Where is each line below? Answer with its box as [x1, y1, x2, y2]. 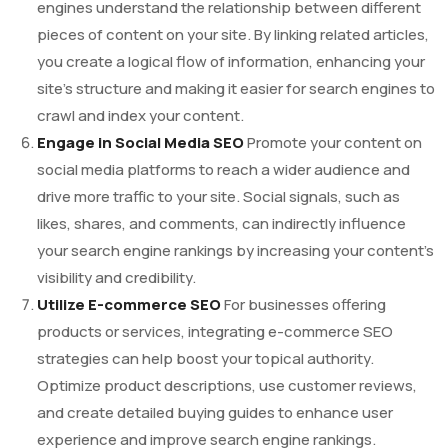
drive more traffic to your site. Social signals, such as [37, 186, 400, 208]
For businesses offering [221, 294, 386, 316]
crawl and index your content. [37, 105, 244, 127]
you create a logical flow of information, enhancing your [37, 51, 425, 73]
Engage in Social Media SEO [37, 132, 244, 154]
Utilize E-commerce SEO [37, 294, 221, 316]
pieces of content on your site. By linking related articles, [37, 24, 429, 46]
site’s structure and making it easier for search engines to [37, 78, 435, 100]
